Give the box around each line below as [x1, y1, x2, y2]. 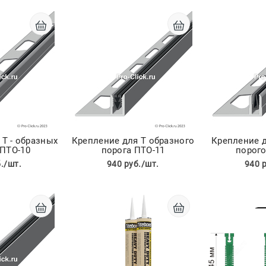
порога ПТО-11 [101, 145, 165, 156]
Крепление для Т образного [71, 135, 195, 146]
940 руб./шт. [106, 159, 159, 169]
